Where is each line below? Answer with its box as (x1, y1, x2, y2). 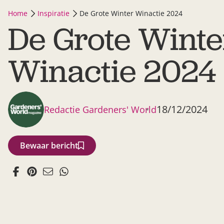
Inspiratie (37, 8, 69, 18)
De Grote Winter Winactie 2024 (79, 8, 182, 18)
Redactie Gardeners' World (44, 103, 156, 115)
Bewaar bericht (20, 140, 78, 151)
